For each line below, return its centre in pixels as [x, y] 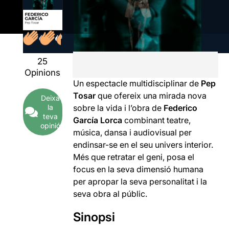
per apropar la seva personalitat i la [140, 181]
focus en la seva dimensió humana [139, 169]
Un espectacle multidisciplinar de [137, 83]
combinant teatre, [157, 120]
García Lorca [98, 120]
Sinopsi [94, 217]
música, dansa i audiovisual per [133, 132]
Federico [181, 108]
